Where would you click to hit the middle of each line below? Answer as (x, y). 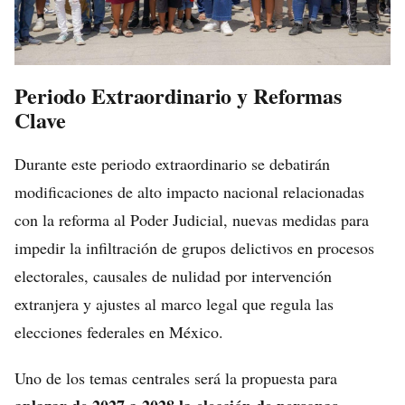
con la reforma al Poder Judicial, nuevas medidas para (192, 219)
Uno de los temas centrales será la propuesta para (176, 377)
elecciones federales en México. (119, 331)
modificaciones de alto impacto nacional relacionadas (189, 191)
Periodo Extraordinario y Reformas (179, 95)
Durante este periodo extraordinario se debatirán (172, 163)
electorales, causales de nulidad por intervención (173, 275)
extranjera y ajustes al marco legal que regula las (174, 303)
